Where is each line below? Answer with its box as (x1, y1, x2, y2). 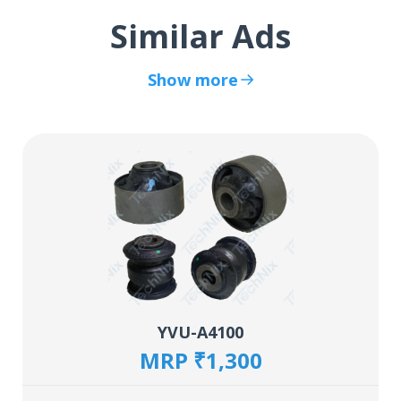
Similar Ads (110, 14, 291, 59)
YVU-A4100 (158, 320, 243, 343)
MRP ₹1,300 (139, 345, 262, 375)
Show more (147, 69, 238, 91)
